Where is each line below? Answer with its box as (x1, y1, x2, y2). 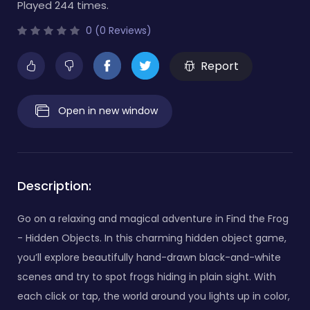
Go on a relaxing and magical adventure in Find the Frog (17, 211, 289, 226)
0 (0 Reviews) (83, 23, 152, 37)
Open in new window (58, 103, 158, 118)
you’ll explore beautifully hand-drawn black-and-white (17, 250, 281, 264)
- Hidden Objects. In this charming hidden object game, (17, 230, 286, 245)
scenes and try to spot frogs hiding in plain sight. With (17, 269, 276, 284)
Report (200, 57, 239, 74)
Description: (17, 176, 91, 194)
